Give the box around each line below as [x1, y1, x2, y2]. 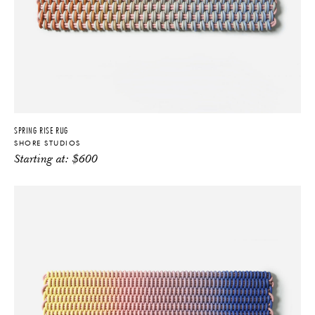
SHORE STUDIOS [14, 139, 81, 147]
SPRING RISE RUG [14, 124, 68, 136]
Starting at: [14, 153, 72, 166]
